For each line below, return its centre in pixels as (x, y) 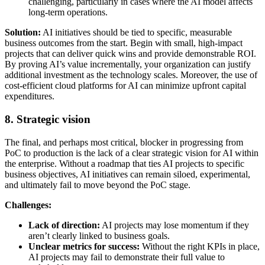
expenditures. (30, 96)
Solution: (23, 33)
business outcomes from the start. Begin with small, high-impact (124, 43)
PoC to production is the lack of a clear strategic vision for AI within (132, 153)
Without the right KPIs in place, (200, 246)
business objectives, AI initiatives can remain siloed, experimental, (127, 174)
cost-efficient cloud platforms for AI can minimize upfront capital (125, 86)
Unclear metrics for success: (84, 246)
